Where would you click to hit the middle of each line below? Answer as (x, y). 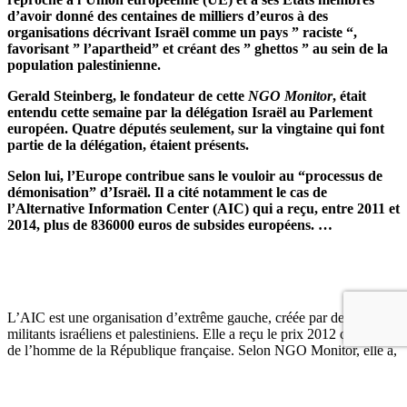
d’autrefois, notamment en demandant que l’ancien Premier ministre (200, 382)
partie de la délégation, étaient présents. (128, 144)
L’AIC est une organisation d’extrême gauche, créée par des (179, 317)
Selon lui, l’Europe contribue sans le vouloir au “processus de (195, 175)
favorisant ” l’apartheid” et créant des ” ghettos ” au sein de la (198, 48)
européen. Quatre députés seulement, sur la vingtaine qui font (196, 128)
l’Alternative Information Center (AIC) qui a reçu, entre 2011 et (203, 208)
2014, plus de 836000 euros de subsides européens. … (170, 224)
